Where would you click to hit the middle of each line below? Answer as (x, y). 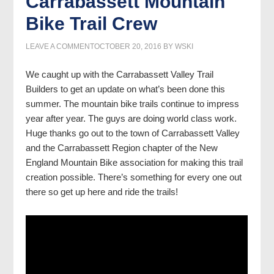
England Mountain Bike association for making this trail (135, 162)
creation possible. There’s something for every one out (134, 177)
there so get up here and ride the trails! (102, 192)
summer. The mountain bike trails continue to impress (133, 104)
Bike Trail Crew (92, 24)
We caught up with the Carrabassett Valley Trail (120, 74)
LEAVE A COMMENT (60, 46)
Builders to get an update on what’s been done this (126, 89)
